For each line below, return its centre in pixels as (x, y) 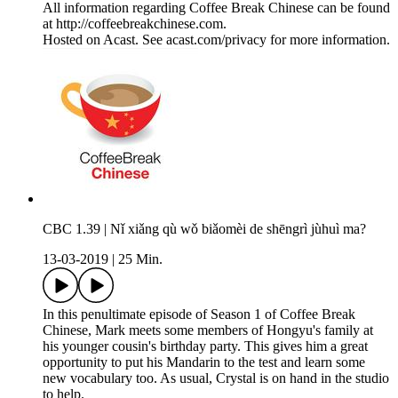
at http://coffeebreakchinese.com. (135, 24)
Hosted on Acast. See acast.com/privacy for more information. (216, 40)
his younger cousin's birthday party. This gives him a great (205, 346)
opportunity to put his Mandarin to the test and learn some (204, 362)
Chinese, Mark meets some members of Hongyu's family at (208, 330)
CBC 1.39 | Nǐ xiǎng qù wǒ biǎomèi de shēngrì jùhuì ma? (204, 229)
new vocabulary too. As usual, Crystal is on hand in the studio (216, 378)
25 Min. (140, 259)
